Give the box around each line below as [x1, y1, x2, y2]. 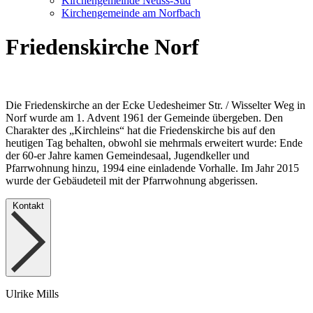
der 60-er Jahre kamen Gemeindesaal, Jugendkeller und [6, 149, 249, 161]
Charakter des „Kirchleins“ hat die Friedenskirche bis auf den [6, 124, 275, 136]
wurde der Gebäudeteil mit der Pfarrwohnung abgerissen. [6, 174, 258, 187]
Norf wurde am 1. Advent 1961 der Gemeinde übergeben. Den [6, 111, 283, 124]
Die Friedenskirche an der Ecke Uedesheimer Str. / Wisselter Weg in [6, 99, 305, 111]
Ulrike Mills [6, 287, 59, 300]
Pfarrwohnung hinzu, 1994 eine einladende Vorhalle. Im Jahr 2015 [6, 161, 299, 174]
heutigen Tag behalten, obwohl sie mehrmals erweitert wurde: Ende [6, 136, 303, 149]
